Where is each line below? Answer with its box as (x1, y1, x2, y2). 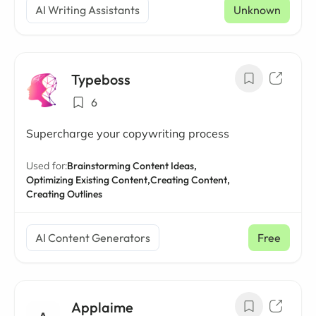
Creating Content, (150, 174, 230, 186)
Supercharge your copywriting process (26, 126, 229, 140)
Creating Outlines (26, 188, 102, 200)
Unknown (233, 3, 281, 17)
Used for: (26, 159, 67, 172)
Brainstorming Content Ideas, (67, 159, 197, 172)
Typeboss (71, 71, 130, 88)
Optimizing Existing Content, (26, 174, 150, 186)
